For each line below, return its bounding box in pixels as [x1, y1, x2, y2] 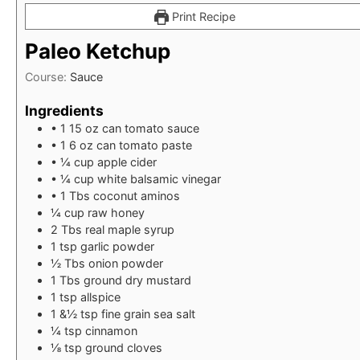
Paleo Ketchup [25, 39, 170, 64]
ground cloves [85, 341, 162, 355]
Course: [25, 70, 70, 84]
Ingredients [25, 102, 104, 120]
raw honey [88, 206, 145, 220]
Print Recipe [169, 10, 236, 24]
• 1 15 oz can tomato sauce [51, 121, 199, 136]
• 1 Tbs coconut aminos [51, 189, 180, 203]
